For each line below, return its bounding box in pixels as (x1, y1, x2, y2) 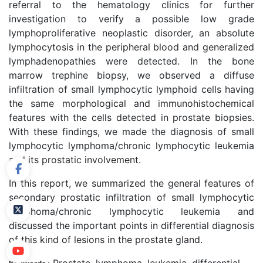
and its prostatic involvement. (9, 154, 141, 166)
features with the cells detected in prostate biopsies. (9, 112, 254, 123)
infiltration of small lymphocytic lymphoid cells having (9, 83, 254, 95)
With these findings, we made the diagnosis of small (9, 126, 254, 137)
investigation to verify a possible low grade (9, 13, 254, 25)
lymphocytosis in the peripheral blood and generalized (9, 41, 254, 53)
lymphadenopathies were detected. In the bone (9, 55, 254, 67)
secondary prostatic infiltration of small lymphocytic (9, 191, 254, 203)
